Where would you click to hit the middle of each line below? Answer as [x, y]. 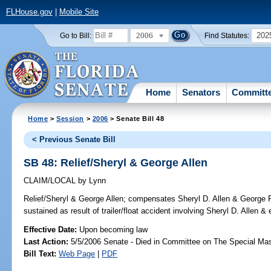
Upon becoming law [114, 229]
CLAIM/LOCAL [51, 181]
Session [70, 118]
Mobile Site [79, 12]
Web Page [77, 253]
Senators [201, 92]
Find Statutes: [227, 35]
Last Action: [46, 241]
